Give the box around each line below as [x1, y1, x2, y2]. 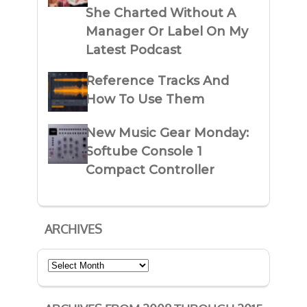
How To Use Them [86, 92, 205, 108]
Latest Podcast [86, 42, 182, 58]
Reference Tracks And [86, 73, 230, 89]
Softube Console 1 [86, 144, 203, 160]
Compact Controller [86, 162, 215, 178]
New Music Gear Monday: [86, 125, 249, 141]
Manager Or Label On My [86, 24, 249, 40]
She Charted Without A [86, 5, 236, 21]
